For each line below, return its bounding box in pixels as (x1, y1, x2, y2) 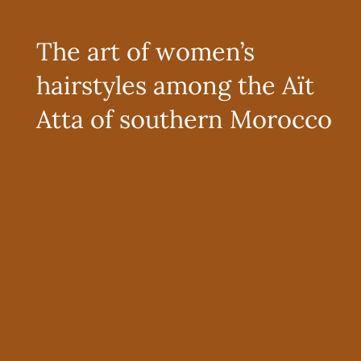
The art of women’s (35, 35, 255, 67)
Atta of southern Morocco (35, 102, 332, 135)
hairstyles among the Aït (35, 68, 314, 101)
